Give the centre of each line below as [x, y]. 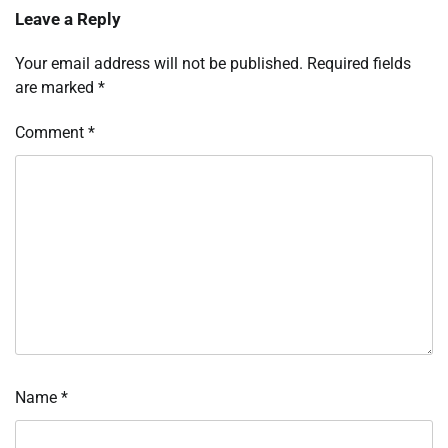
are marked [56, 88]
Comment [51, 133]
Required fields [359, 64]
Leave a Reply [68, 19]
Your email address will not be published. [159, 64]
